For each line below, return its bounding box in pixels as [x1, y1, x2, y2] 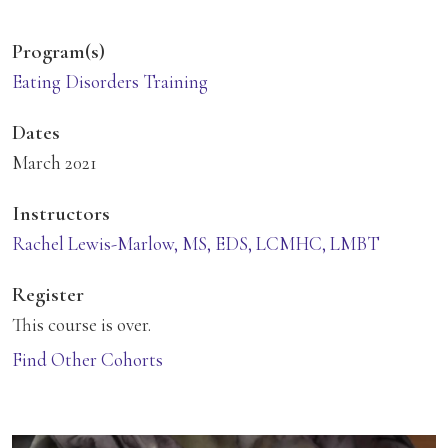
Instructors [12, 200, 110, 226]
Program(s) [12, 38, 105, 64]
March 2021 [12, 150, 97, 174]
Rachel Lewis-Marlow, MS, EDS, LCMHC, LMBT [12, 231, 380, 255]
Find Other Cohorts [12, 347, 163, 371]
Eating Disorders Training [12, 69, 208, 93]
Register [12, 281, 84, 307]
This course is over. [12, 312, 151, 336]
